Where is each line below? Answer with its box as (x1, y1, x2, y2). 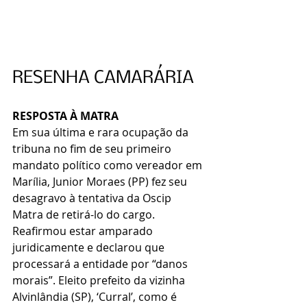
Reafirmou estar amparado (12, 223, 156, 239)
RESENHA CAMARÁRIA (12, 69, 194, 88)
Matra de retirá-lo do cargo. (12, 207, 158, 223)
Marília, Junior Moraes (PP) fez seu (12, 174, 190, 190)
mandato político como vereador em (12, 158, 205, 173)
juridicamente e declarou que (12, 240, 167, 256)
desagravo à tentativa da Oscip (12, 191, 174, 206)
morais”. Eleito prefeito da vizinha (12, 273, 188, 288)
